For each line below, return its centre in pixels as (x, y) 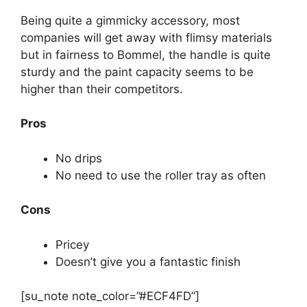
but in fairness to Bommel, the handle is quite (146, 54)
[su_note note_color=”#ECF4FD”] (110, 296)
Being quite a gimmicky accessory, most (130, 20)
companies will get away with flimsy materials (146, 37)
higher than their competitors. (102, 89)
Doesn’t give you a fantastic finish (148, 261)
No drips (79, 158)
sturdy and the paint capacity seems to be (137, 72)
